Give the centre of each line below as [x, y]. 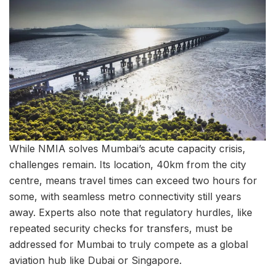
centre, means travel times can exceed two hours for [133, 180]
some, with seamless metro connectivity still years [125, 196]
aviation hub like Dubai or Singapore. [95, 260]
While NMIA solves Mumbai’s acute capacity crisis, [127, 148]
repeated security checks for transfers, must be [121, 228]
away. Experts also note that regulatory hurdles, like [131, 212]
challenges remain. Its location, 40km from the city [128, 164]
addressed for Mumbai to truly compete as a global [129, 244]
